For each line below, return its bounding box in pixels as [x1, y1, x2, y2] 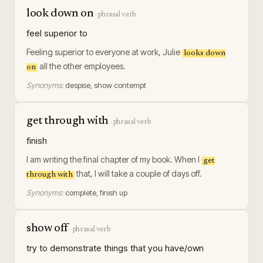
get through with [26, 116, 109, 127]
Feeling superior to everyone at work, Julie [26, 47, 182, 57]
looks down [184, 49, 225, 58]
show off [26, 223, 68, 234]
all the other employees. [38, 61, 126, 71]
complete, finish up [65, 188, 127, 197]
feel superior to [26, 28, 87, 39]
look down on [26, 8, 94, 19]
